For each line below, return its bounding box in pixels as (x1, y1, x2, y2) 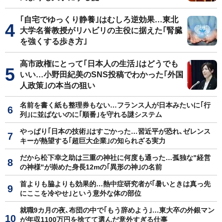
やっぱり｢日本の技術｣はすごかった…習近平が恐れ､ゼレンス (20, 127, 211, 135)
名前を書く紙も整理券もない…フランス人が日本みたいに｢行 (20, 101, 211, 109)
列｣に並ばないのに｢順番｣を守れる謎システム (20, 110, 162, 118)
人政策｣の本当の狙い (20, 81, 95, 90)
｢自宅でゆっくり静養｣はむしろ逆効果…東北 (20, 15, 178, 24)
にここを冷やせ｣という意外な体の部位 (20, 189, 141, 197)
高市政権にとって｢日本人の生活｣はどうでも (20, 59, 178, 68)
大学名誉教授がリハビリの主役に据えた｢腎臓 (20, 26, 182, 35)
